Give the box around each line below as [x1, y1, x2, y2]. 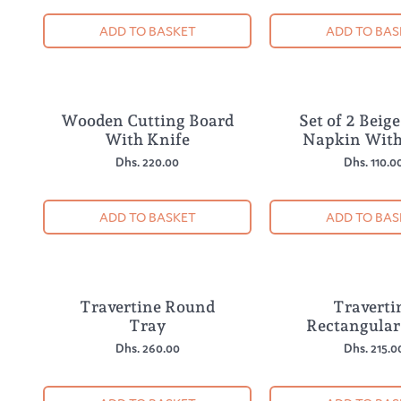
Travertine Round [80, 297, 216, 317]
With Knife [105, 130, 191, 149]
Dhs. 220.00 [115, 154, 180, 171]
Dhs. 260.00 [115, 340, 180, 357]
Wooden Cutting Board [61, 111, 235, 131]
